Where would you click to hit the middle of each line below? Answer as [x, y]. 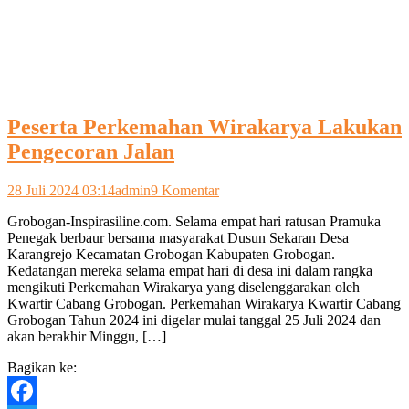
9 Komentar [185, 191]
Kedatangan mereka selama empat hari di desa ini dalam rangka [190, 271]
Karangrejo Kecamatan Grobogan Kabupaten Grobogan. [171, 255]
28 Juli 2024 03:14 [61, 191]
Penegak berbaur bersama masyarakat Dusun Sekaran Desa [178, 238]
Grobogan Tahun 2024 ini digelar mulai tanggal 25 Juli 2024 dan [194, 320]
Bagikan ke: [42, 368]
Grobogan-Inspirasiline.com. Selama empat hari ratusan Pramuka [194, 222]
